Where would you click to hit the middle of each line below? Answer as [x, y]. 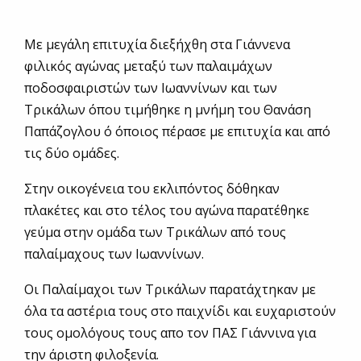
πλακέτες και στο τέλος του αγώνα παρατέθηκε [167, 211]
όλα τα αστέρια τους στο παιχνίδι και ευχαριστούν [180, 311]
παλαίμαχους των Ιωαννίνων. [114, 254]
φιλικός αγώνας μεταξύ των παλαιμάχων [148, 66]
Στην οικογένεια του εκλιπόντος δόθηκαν [152, 189]
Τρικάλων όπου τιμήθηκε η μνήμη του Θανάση [168, 110]
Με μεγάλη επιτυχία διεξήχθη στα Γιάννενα [157, 45]
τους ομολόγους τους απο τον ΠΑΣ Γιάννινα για [170, 333]
